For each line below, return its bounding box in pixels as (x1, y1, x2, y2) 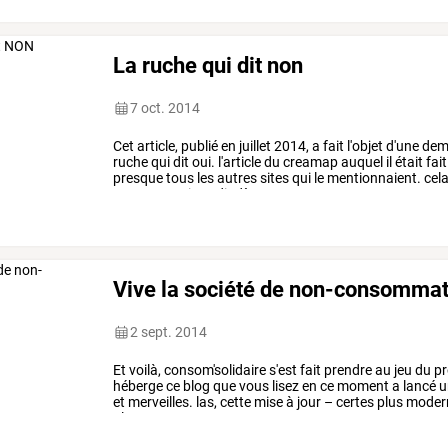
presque (113, 170, 164, 187)
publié (178, 138, 219, 155)
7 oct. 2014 (130, 100, 201, 117)
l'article (215, 154, 262, 171)
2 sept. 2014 (130, 324, 208, 341)
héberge (113, 378, 164, 395)
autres (214, 170, 258, 187)
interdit (185, 186, 233, 203)
